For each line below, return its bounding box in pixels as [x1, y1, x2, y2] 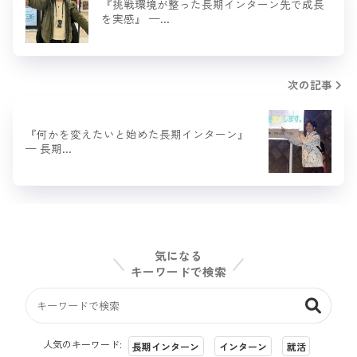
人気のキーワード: [42, 337, 124, 351]
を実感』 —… [101, 10, 170, 27]
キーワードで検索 [131, 262, 226, 280]
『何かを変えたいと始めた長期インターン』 [25, 126, 249, 143]
